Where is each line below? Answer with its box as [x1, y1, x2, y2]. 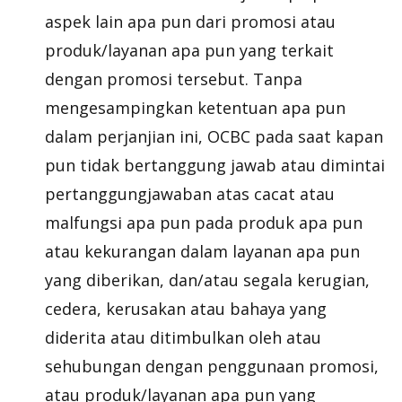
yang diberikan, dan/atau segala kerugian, [45, 269, 370, 291]
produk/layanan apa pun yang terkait [45, 39, 334, 61]
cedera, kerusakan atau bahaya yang [45, 298, 327, 319]
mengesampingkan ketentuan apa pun [45, 97, 345, 118]
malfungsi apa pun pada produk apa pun [45, 212, 363, 233]
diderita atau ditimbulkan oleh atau [45, 327, 321, 348]
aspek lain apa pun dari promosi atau [45, 11, 336, 32]
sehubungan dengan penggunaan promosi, [45, 355, 379, 377]
